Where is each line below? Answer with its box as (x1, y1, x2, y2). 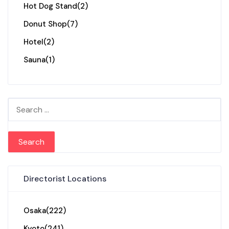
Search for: (8, 99, 48, 110)
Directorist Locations (24, 173, 106, 185)
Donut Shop (24, 19, 67, 30)
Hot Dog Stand (24, 1, 77, 12)
